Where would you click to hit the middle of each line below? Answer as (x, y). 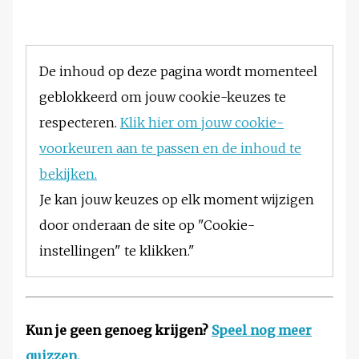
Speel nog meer (262, 331)
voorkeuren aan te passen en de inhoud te (170, 149)
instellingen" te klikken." (117, 251)
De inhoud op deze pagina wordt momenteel (178, 72)
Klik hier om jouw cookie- (202, 123)
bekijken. (68, 174)
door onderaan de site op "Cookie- (147, 226)
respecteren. (80, 123)
